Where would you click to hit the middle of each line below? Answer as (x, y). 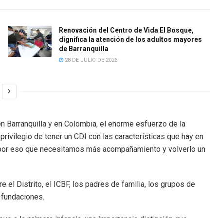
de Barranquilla (83, 48)
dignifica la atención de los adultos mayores (130, 39)
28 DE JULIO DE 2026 (90, 60)
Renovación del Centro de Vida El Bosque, (126, 30)
